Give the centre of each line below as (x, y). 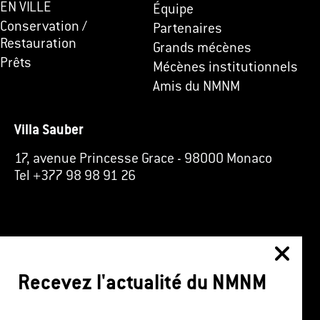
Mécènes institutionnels (225, 68)
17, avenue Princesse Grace (94, 159)
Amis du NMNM (196, 87)
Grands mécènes (202, 49)
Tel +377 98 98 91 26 (75, 176)
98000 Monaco (228, 159)
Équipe (173, 10)
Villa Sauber (49, 131)
